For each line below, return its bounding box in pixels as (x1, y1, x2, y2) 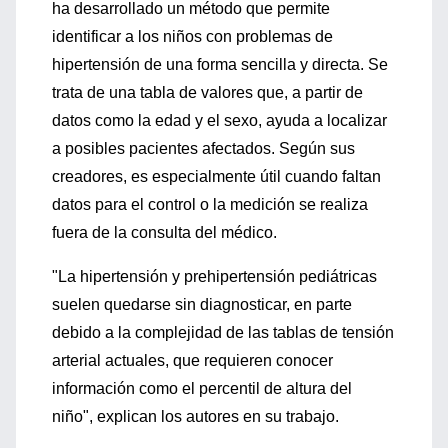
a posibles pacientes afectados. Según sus (52, 140, 355, 157)
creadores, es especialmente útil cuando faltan (52, 168, 381, 185)
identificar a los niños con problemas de (52, 28, 333, 45)
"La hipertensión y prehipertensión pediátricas (52, 268, 377, 285)
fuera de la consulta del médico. (52, 224, 277, 241)
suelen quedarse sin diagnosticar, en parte (52, 296, 352, 313)
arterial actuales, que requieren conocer (52, 352, 333, 369)
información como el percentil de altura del (52, 380, 352, 397)
